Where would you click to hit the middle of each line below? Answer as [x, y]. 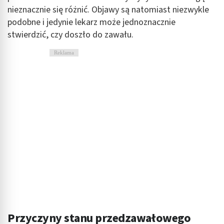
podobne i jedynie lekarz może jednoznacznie [91, 22]
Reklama [64, 52]
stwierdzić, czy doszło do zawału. [70, 34]
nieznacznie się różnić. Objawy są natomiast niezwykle [108, 9]
